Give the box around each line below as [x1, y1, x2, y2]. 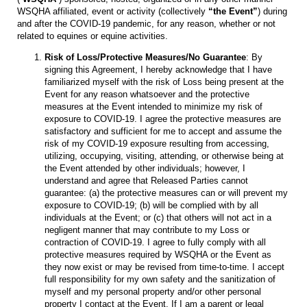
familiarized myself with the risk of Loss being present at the [45, 76, 284, 87]
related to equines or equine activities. [17, 30, 168, 41]
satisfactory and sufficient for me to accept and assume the [45, 125, 282, 136]
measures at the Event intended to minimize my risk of [45, 101, 262, 112]
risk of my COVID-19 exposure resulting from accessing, [45, 138, 269, 149]
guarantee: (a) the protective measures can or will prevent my [45, 187, 288, 198]
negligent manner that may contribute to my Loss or [45, 224, 249, 235]
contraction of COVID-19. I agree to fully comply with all [45, 236, 266, 247]
